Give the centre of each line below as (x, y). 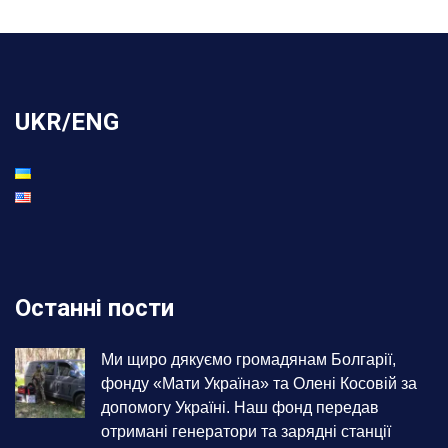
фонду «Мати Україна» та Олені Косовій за (259, 383)
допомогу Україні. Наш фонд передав (240, 407)
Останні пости (94, 307)
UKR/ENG (67, 121)
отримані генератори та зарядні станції (246, 431)
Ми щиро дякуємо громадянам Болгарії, (248, 359)
